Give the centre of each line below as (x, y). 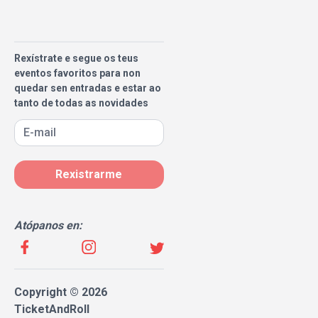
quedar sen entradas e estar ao (88, 88)
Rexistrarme (89, 174)
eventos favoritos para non (77, 73)
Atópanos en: (48, 225)
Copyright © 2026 (61, 292)
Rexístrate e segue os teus (76, 58)
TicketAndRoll (52, 309)
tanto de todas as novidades (81, 103)
